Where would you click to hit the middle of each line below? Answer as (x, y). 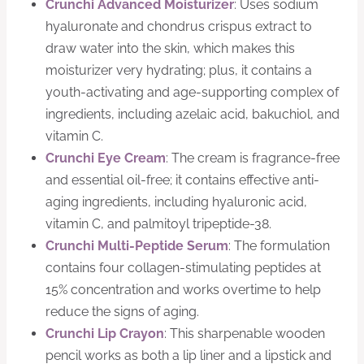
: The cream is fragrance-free (253, 158)
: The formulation (279, 246)
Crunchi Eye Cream (106, 158)
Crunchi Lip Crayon (105, 334)
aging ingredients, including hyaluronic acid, (176, 202)
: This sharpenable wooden (245, 334)
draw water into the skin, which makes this (170, 48)
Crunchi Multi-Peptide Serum (137, 246)
